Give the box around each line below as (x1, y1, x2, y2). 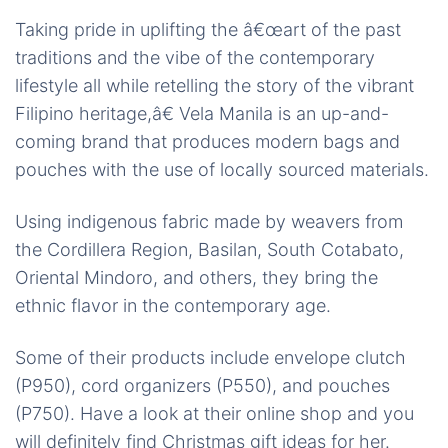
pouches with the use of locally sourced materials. (15, 159, 429, 180)
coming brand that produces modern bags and (15, 131, 400, 152)
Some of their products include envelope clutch (15, 347, 406, 368)
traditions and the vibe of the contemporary (15, 47, 375, 68)
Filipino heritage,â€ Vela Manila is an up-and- (15, 103, 389, 124)
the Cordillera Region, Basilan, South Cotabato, (15, 239, 404, 260)
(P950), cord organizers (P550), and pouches (15, 375, 390, 396)
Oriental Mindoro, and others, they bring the (15, 267, 378, 288)
